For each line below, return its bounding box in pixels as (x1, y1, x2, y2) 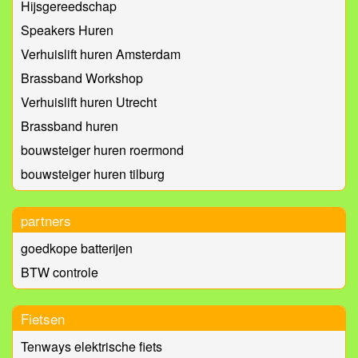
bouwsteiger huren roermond (21, 141, 184, 160)
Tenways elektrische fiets (21, 337, 162, 356)
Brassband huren (21, 117, 118, 136)
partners (21, 210, 71, 231)
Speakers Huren (21, 21, 113, 40)
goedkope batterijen (21, 239, 133, 258)
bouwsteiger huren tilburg (21, 165, 165, 184)
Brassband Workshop (21, 69, 143, 88)
